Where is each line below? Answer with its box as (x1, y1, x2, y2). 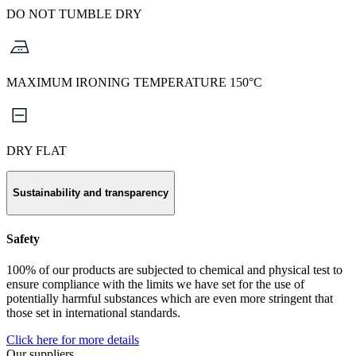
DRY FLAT (6, 143, 67, 157)
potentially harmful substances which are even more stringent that (6, 292, 333, 306)
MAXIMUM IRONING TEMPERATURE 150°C (6, 75, 262, 89)
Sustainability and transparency (13, 187, 168, 199)
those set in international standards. (6, 306, 180, 320)
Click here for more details (6, 333, 139, 347)
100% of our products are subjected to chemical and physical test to (6, 263, 342, 277)
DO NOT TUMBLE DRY (6, 6, 142, 21)
